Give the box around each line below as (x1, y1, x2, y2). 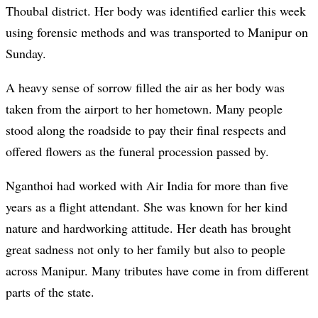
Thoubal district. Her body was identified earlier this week (6, 2, 306, 20)
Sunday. (6, 45, 46, 62)
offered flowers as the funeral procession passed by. (6, 143, 269, 160)
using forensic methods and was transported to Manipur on (6, 23, 308, 41)
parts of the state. (6, 283, 94, 301)
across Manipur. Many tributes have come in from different (6, 262, 309, 280)
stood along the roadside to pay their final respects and (6, 121, 286, 139)
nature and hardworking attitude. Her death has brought (6, 219, 291, 237)
